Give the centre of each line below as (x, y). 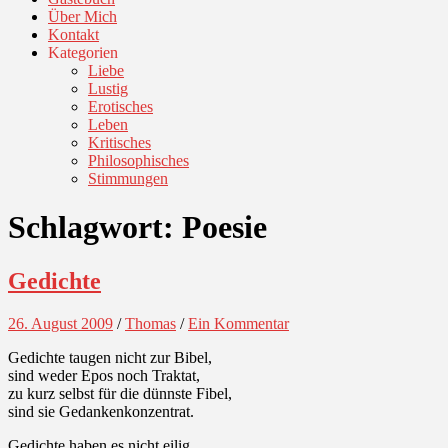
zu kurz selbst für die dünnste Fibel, (120, 393)
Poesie (224, 227)
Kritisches (119, 142)
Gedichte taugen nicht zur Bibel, (110, 357)
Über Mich (82, 16)
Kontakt (73, 34)
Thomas (150, 323)
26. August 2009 (60, 323)
